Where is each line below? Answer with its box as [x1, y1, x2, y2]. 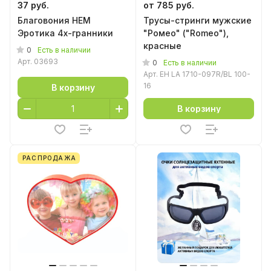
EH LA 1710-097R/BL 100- [160, 70, 250, 79]
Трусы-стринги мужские [143, 15, 252, 25]
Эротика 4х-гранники [18, 28, 113, 38]
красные [143, 41, 181, 51]
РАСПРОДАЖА [22, 154, 76, 162]
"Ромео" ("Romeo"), [143, 28, 229, 38]
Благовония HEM [18, 15, 91, 25]
